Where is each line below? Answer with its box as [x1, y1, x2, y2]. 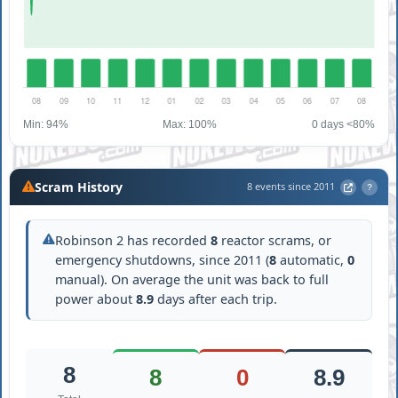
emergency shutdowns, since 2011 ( [55, 251, 270, 268]
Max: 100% [163, 117, 218, 131]
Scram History [35, 178, 123, 195]
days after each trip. [154, 290, 278, 307]
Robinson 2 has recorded [55, 231, 211, 249]
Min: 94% [23, 117, 69, 131]
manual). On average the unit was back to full [55, 270, 330, 288]
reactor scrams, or [218, 231, 332, 249]
